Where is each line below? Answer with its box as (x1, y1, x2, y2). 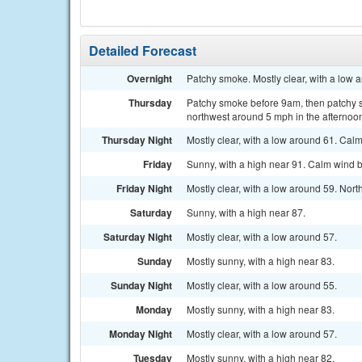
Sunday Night (111, 278, 172, 293)
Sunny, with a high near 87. (187, 205, 305, 219)
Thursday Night (102, 133, 172, 147)
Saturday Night (103, 229, 172, 244)
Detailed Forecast (89, 41, 196, 60)
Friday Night (116, 181, 172, 196)
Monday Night (109, 326, 172, 341)
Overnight (127, 71, 172, 86)
